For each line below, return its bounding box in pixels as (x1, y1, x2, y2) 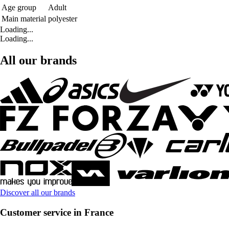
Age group (2, 3, 36, 12)
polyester (48, 14, 77, 24)
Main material (2, 14, 46, 24)
